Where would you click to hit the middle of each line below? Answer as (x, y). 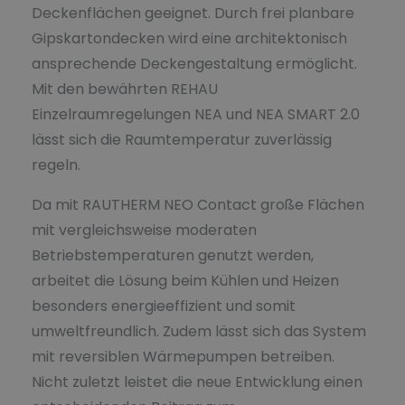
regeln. (56, 165)
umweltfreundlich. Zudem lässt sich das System (199, 331)
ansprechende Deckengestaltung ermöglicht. (194, 63)
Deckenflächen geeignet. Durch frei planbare (193, 13)
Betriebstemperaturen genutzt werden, (173, 255)
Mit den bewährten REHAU (125, 89)
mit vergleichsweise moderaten (144, 230)
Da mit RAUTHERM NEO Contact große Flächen (198, 204)
